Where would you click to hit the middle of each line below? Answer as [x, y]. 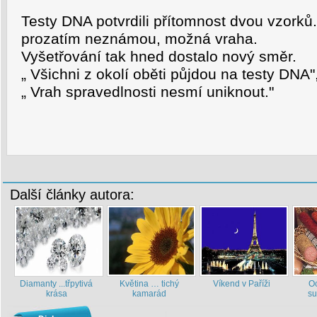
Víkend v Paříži [242, 284]
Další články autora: [72, 195]
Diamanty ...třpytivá [56, 284]
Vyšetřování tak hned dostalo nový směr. [159, 57]
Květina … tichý [149, 284]
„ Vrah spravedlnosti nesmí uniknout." [148, 92]
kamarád [149, 294]
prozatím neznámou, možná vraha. [139, 39]
